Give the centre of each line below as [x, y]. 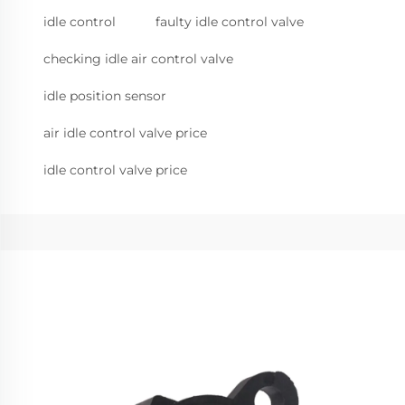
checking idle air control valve [138, 59]
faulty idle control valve [230, 22]
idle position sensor [105, 96]
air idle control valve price [125, 133]
